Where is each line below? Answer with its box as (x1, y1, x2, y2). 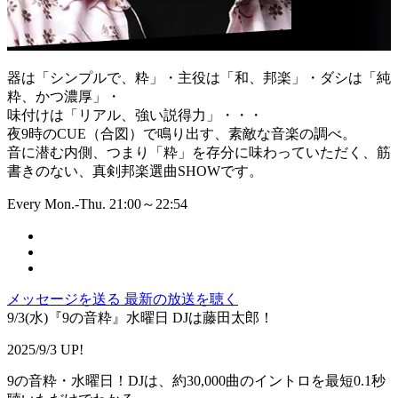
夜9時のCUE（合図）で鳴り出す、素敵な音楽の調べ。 (7, 126, 356, 142)
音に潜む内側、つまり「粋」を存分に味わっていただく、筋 (7, 145, 391, 161)
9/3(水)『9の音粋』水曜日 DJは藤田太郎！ (7, 310, 274, 326)
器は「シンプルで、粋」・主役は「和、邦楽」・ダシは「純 (7, 70, 391, 86)
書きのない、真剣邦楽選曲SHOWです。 (7, 163, 263, 179)
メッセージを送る (7, 291, 124, 307)
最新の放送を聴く (124, 291, 238, 307)
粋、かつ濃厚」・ (7, 89, 121, 105)
